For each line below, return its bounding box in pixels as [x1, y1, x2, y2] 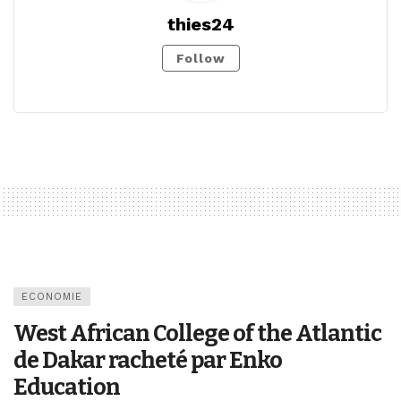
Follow [175, 51, 226, 66]
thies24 [166, 13, 235, 36]
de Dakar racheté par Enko [13, 346, 282, 375]
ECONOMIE [21, 291, 82, 303]
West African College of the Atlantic [13, 320, 381, 348]
